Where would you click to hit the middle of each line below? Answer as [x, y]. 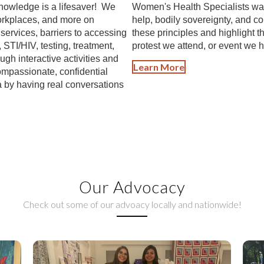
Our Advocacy [132, 187]
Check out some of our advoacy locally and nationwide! [132, 204]
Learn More [159, 67]
